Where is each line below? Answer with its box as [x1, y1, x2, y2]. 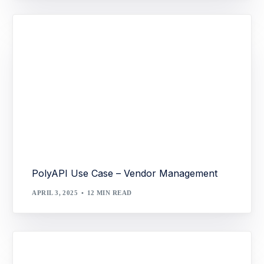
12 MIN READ [87, 189, 132, 196]
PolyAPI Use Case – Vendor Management [32, 167, 218, 180]
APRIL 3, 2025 [32, 189, 78, 196]
